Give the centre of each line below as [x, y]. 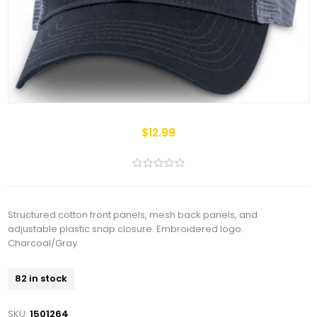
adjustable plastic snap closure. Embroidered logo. [126, 229]
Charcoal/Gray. [44, 243]
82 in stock [41, 278]
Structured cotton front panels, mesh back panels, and [133, 214]
